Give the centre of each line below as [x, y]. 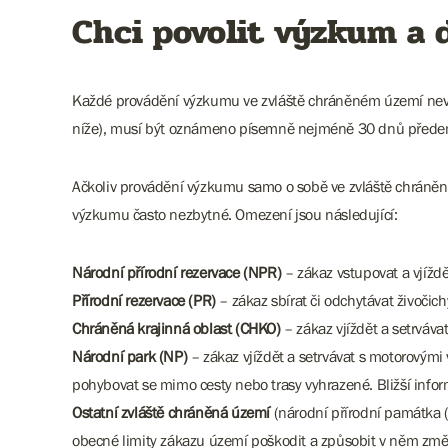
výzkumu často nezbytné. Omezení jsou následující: [235, 214]
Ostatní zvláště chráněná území [173, 412]
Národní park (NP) [130, 356]
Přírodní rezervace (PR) [144, 300]
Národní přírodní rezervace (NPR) [178, 272]
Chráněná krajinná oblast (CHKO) [176, 328]
